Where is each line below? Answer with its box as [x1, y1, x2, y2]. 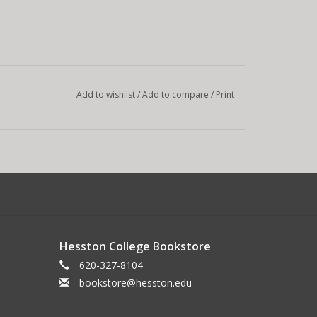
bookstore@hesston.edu [79, 275, 192, 289]
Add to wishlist [76, 88, 137, 100]
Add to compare [142, 88, 211, 100]
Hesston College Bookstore [59, 238, 211, 254]
